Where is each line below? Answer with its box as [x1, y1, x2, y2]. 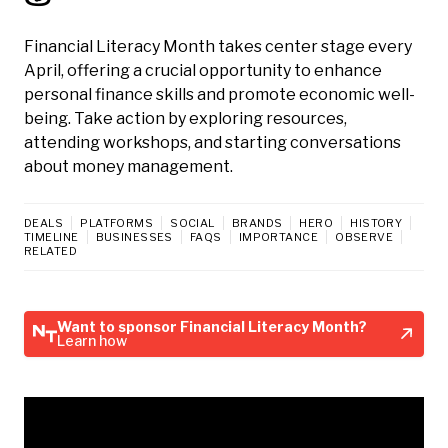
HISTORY [350, 215, 403, 230]
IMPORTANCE [238, 229, 319, 244]
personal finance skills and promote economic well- [24, 84, 415, 104]
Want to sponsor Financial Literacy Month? [57, 317, 367, 335]
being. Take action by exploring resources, [24, 108, 347, 128]
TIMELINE [24, 229, 79, 244]
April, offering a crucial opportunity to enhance [24, 60, 382, 80]
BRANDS [231, 215, 283, 230]
